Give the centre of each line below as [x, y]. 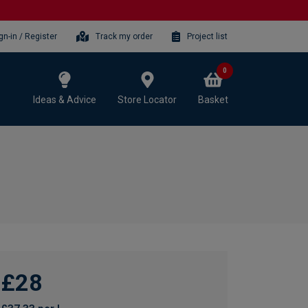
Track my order [124, 36]
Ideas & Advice [65, 99]
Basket [213, 99]
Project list [207, 36]
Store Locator [147, 99]
